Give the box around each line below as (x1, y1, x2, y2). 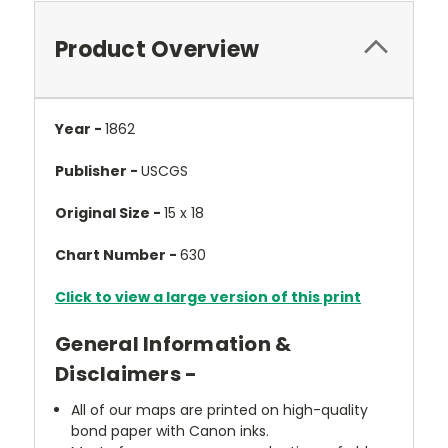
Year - (55, 119, 105, 139)
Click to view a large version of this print (55, 287, 361, 307)
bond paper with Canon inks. (71, 420, 270, 441)
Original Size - (55, 203, 164, 223)
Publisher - (55, 161, 141, 181)
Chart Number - (55, 245, 180, 265)
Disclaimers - (55, 360, 198, 388)
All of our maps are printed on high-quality (71, 399, 369, 420)
